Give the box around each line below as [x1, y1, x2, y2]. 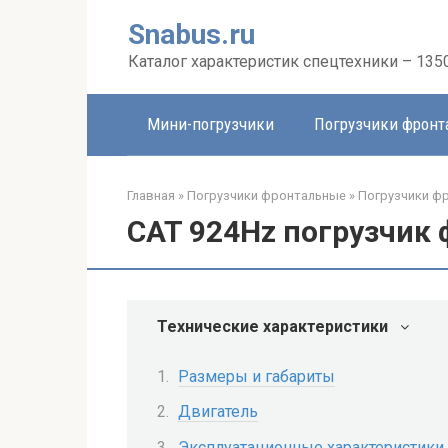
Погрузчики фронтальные [187, 188, 346, 203]
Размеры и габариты [178, 367, 335, 387]
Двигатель [178, 402, 258, 422]
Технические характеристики [157, 317, 388, 336]
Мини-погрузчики [147, 114, 274, 134]
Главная [127, 188, 175, 203]
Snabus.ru [128, 18, 255, 51]
